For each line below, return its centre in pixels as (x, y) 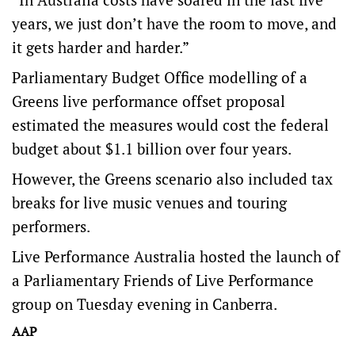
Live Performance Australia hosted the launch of (176, 257)
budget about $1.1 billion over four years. (152, 149)
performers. (51, 227)
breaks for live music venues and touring (149, 203)
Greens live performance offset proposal (149, 101)
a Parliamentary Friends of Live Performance (163, 281)
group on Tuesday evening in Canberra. (145, 304)
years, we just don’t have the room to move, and (174, 24)
